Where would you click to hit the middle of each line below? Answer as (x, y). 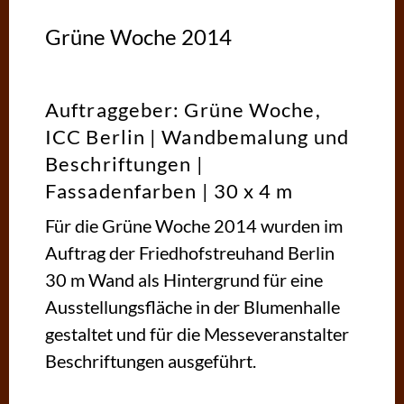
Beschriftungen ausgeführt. (151, 360)
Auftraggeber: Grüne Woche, (183, 109)
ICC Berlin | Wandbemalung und (197, 136)
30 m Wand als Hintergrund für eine (184, 279)
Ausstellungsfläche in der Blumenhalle (193, 306)
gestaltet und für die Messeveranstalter (197, 333)
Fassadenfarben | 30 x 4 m (170, 190)
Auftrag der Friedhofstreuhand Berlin (190, 252)
